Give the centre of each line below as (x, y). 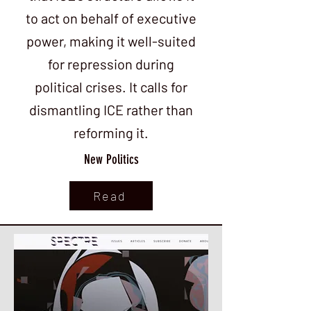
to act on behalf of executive (111, 18)
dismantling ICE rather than (111, 110)
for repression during (111, 64)
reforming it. (111, 133)
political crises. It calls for (111, 87)
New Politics (111, 159)
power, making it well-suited (111, 41)
